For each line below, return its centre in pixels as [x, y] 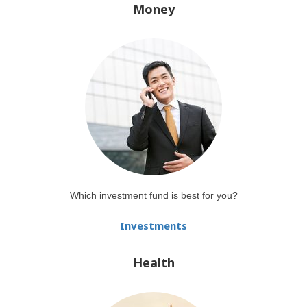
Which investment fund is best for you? [153, 195]
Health [153, 262]
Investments [153, 225]
